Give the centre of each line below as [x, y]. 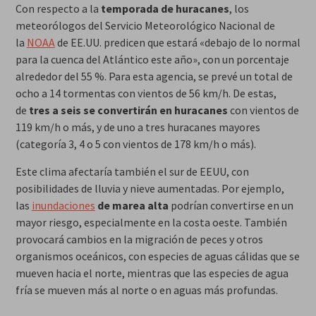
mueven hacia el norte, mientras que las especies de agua [152, 273]
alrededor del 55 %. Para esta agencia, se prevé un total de [154, 77]
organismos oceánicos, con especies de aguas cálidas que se [157, 256]
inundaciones [63, 206]
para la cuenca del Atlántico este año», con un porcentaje [152, 60]
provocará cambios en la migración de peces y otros [139, 239]
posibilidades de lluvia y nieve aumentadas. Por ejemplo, [150, 189]
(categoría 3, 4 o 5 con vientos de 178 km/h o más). [135, 144]
